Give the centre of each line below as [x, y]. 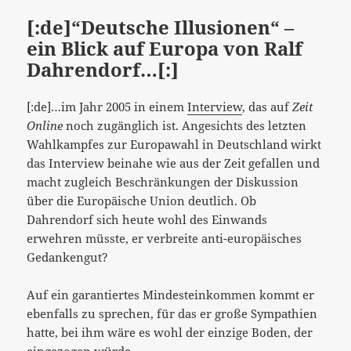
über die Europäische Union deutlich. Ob [142, 201]
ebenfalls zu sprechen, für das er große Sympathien [172, 314]
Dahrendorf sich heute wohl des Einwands [147, 220]
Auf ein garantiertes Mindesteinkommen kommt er [171, 295]
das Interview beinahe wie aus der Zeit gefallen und [174, 163]
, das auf [268, 107]
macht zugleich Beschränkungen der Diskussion [163, 182]
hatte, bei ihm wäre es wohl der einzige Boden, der [170, 333]
